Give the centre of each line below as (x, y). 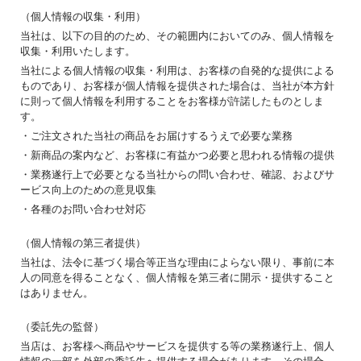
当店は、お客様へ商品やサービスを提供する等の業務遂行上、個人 (177, 346)
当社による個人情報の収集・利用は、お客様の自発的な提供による (177, 71)
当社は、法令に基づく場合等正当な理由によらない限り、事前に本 (177, 262)
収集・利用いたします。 (78, 51)
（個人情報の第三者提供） (83, 243)
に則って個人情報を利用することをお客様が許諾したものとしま (172, 101)
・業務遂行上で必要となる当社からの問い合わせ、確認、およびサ (177, 174)
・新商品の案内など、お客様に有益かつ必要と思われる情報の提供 (177, 155)
